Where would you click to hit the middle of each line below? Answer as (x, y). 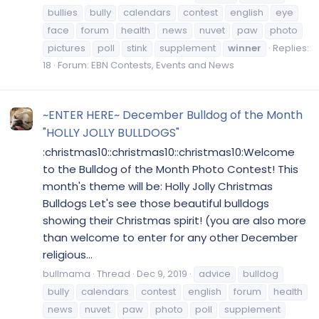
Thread (114, 274)
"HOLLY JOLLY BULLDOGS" (111, 132)
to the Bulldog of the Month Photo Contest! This (171, 169)
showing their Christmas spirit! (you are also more (174, 221)
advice (215, 274)
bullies (63, 13)
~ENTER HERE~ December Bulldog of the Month (173, 115)
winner (245, 48)
